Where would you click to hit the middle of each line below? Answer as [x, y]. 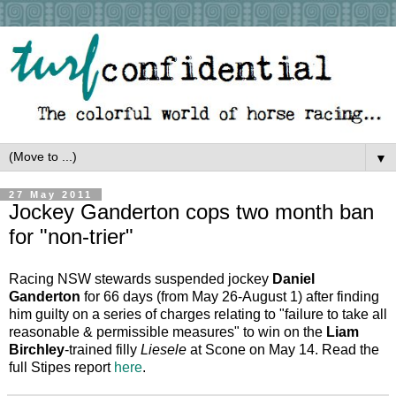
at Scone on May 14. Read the [285, 349]
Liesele [165, 349]
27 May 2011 [51, 194]
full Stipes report [61, 367]
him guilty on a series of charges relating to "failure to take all [198, 314]
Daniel [293, 278]
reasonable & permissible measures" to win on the [168, 331]
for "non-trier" [71, 236]
